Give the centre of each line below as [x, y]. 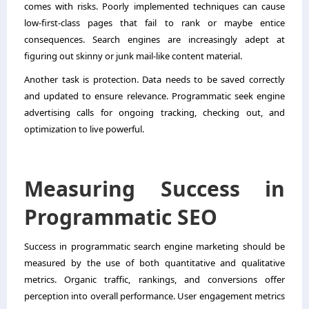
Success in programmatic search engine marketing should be [154, 246]
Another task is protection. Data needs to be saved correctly [154, 79]
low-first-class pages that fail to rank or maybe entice [154, 22]
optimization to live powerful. [84, 129]
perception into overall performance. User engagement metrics [154, 296]
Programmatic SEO [121, 217]
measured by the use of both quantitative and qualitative [154, 262]
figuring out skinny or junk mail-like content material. [133, 56]
